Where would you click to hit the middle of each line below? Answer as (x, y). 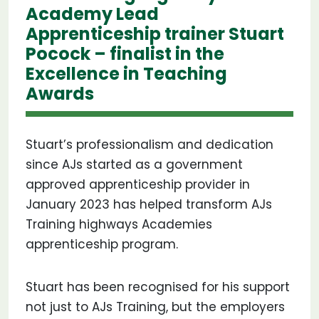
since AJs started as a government (134, 164)
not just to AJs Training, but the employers (155, 307)
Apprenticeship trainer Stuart (155, 34)
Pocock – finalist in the (125, 54)
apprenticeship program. (102, 244)
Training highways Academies (119, 224)
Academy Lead (92, 14)
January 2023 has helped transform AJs (149, 204)
